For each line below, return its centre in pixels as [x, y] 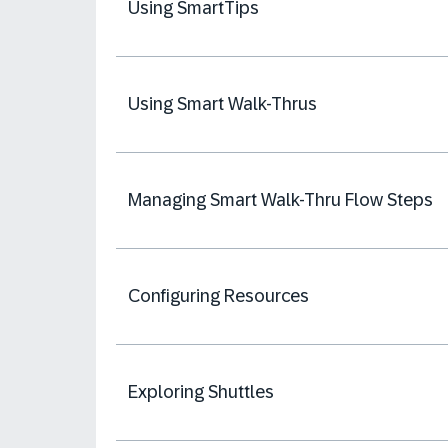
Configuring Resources [218, 296]
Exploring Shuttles [201, 392]
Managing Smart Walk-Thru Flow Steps [280, 200]
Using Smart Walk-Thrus [222, 104]
